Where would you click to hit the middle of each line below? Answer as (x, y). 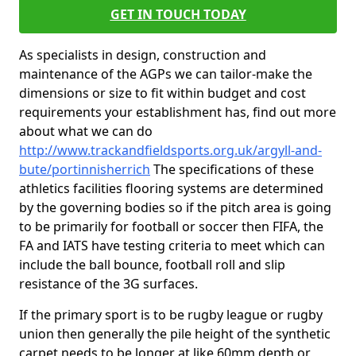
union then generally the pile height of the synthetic (175, 334)
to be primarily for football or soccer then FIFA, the (171, 226)
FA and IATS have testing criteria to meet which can (172, 246)
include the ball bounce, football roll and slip (152, 265)
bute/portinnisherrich (85, 169)
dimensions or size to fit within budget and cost (163, 93)
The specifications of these (232, 169)
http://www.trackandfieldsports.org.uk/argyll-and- (170, 150)
